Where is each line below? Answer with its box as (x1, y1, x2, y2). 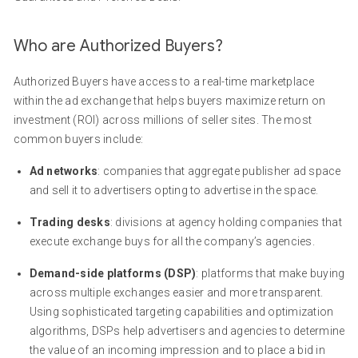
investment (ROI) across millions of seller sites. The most (13, 113, 312, 126)
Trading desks (29, 216, 110, 229)
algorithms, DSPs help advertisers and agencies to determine (29, 324, 345, 337)
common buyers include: (13, 133, 144, 145)
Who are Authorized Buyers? (13, 36, 223, 56)
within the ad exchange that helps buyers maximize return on (13, 94, 326, 107)
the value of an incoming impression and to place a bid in (29, 344, 325, 356)
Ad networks (29, 165, 98, 177)
